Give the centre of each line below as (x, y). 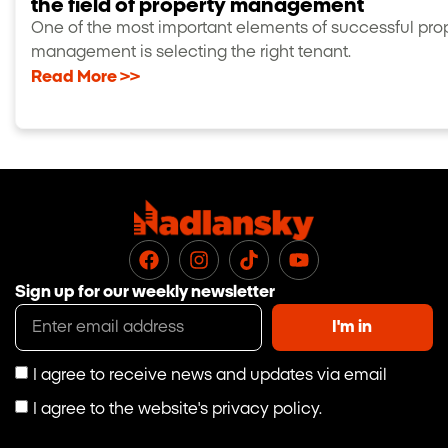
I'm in (352, 327)
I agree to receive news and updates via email (210, 374)
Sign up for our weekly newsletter (145, 291)
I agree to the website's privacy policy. (177, 408)
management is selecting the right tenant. (191, 51)
